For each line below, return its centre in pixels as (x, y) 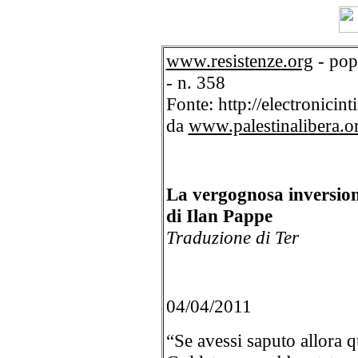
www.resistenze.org (239, 61)
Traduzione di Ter (232, 237)
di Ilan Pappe (219, 216)
